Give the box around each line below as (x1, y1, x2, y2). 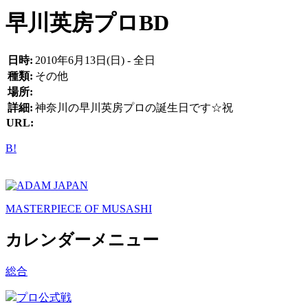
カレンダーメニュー (5, 231, 159, 250)
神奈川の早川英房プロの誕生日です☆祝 (35, 102, 233, 114)
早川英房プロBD (5, 10, 169, 35)
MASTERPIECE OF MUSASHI (5, 203, 152, 215)
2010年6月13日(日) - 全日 (35, 54, 155, 67)
